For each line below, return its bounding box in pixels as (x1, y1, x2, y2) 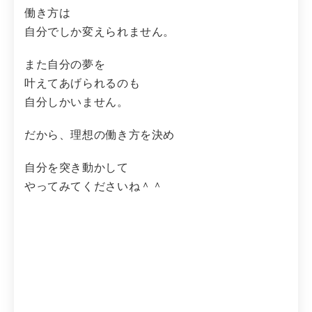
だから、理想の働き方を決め (24, 128, 175, 141)
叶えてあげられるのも (24, 77, 141, 89)
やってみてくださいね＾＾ (24, 180, 164, 192)
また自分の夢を (24, 58, 106, 70)
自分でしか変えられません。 (24, 25, 175, 38)
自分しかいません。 (24, 95, 129, 108)
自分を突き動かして (24, 161, 129, 173)
